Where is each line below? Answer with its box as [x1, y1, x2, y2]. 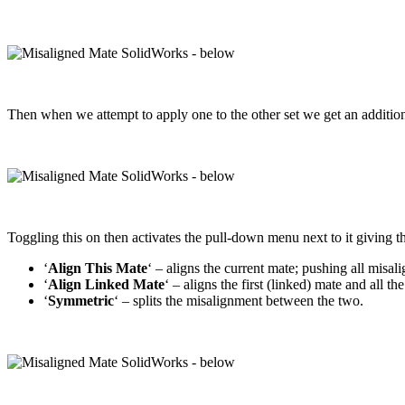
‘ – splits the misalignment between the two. [114, 292, 363, 308]
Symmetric [48, 292, 114, 308]
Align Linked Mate [48, 276, 165, 292]
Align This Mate [48, 259, 147, 276]
